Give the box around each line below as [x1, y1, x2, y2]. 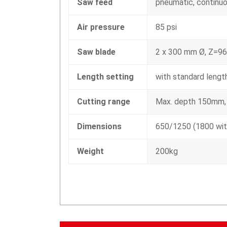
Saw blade [77, 47, 116, 57]
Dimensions [77, 122, 122, 131]
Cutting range [77, 97, 130, 106]
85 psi [156, 22, 177, 32]
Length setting [77, 72, 134, 82]
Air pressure [77, 22, 125, 32]
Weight [77, 146, 104, 156]
